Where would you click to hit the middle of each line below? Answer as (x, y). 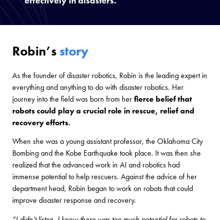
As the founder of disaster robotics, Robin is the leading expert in (110, 75)
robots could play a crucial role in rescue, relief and (103, 111)
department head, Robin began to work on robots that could (103, 189)
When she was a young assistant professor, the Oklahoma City (108, 141)
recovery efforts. (41, 123)
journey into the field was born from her (73, 99)
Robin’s (36, 51)
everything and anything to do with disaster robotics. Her (98, 87)
